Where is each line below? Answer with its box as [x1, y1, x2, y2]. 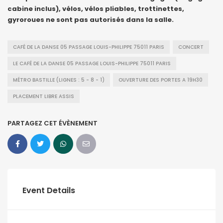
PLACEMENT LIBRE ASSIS [13, 93, 74, 100]
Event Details [22, 185, 75, 197]
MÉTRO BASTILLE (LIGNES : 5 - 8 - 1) [13, 77, 105, 84]
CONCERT [178, 44, 204, 51]
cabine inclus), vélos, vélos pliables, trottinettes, [7, 4, 184, 14]
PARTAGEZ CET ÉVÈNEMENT [7, 118, 98, 128]
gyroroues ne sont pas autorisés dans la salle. [7, 15, 174, 25]
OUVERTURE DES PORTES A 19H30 [118, 77, 203, 84]
